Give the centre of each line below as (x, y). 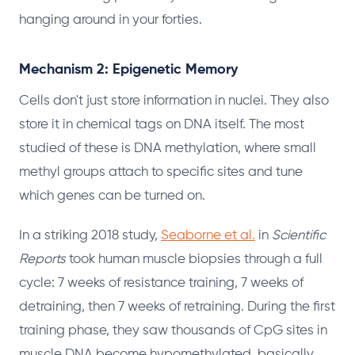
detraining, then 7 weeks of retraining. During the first (177, 307)
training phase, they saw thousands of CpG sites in (173, 330)
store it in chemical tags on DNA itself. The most (162, 124)
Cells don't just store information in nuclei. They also (174, 101)
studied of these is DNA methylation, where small (168, 148)
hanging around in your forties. (111, 20)
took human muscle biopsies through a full (194, 259)
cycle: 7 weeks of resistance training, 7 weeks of (161, 283)
